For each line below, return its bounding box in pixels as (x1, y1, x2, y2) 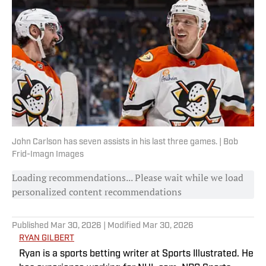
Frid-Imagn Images (12, 150, 84, 160)
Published (12, 221, 50, 231)
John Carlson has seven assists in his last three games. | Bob (12, 138, 238, 147)
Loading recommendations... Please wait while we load (12, 171, 243, 185)
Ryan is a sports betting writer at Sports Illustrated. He (19, 249, 254, 259)
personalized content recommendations (12, 185, 182, 199)
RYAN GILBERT (19, 234, 74, 243)
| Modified (102, 221, 142, 231)
